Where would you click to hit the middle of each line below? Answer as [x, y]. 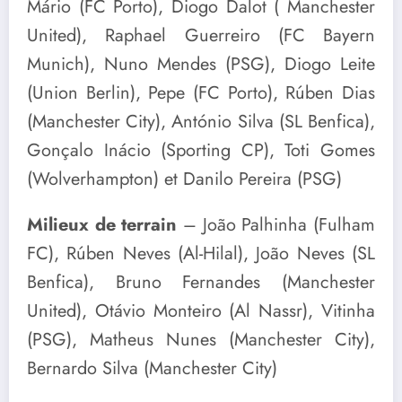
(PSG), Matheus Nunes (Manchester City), [201, 340]
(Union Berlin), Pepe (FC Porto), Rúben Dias [201, 93]
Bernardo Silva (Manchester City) [152, 369]
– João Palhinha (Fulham [279, 225]
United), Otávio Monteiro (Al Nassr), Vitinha [201, 311]
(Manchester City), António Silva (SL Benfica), [201, 122]
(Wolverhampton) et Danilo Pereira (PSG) [184, 179]
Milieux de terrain [105, 225]
